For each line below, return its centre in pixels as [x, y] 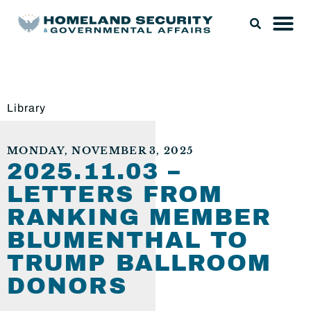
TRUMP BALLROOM [140, 263]
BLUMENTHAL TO [128, 240]
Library [26, 108]
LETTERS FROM [115, 194]
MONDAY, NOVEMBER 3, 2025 [100, 151]
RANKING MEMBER [140, 217]
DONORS [67, 286]
